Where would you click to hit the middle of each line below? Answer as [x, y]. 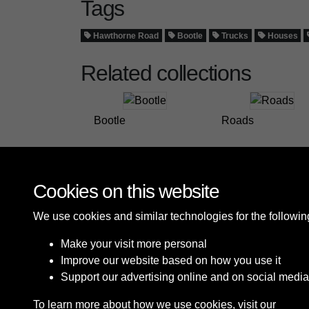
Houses [281, 36]
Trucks [234, 36]
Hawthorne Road [125, 36]
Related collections [166, 73]
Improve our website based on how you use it [171, 260]
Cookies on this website [126, 191]
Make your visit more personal [134, 244]
